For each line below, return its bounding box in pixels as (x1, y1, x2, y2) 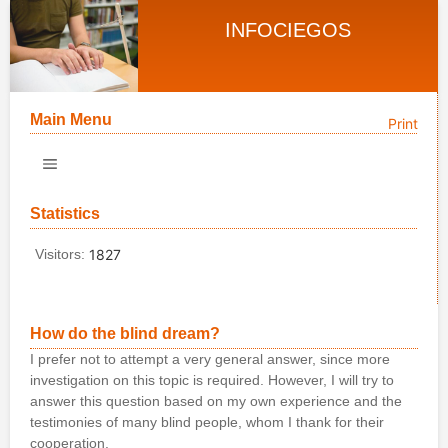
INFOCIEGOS (225, 19, 352, 41)
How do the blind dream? (30, 325, 220, 343)
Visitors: (35, 245, 89, 262)
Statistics (30, 204, 100, 222)
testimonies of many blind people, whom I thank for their (30, 414, 384, 431)
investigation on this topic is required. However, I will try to (30, 372, 394, 389)
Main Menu (30, 110, 112, 128)
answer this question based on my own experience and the (30, 393, 402, 410)
